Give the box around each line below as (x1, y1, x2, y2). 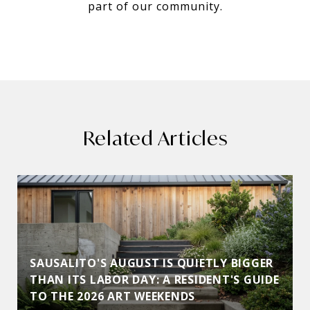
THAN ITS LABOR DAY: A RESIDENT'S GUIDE (30, 272, 280, 287)
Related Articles (82, 125, 228, 151)
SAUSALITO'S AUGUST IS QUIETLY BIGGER (30, 255, 273, 271)
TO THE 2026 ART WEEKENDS (30, 289, 195, 304)
